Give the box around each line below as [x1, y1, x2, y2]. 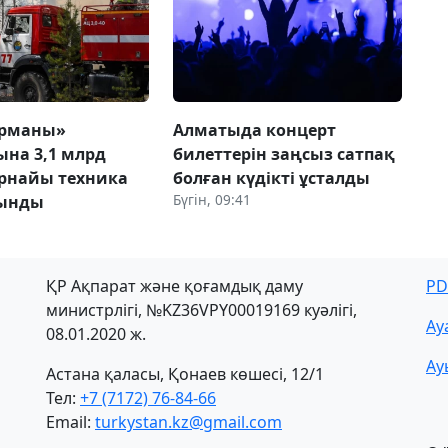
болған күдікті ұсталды [172, 166, 370, 189]
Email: [46, 410, 95, 433]
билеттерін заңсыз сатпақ [172, 142, 395, 165]
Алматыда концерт [172, 118, 336, 141]
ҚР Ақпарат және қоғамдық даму [46, 274, 303, 297]
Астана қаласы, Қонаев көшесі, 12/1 [46, 362, 324, 385]
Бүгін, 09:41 [172, 189, 251, 209]
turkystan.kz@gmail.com [95, 410, 282, 433]
